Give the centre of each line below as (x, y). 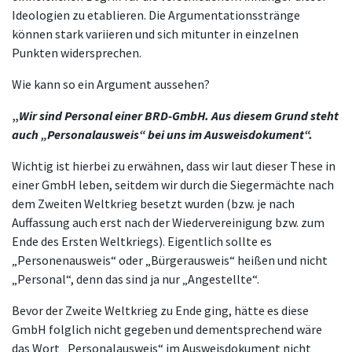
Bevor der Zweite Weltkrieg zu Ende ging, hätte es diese (160, 311)
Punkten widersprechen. (77, 53)
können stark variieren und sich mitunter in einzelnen (155, 34)
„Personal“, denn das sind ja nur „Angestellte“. (137, 279)
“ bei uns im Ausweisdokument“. (226, 135)
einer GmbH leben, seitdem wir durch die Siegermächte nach (173, 185)
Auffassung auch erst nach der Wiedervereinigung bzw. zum (168, 223)
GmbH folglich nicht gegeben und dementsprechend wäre (167, 330)
